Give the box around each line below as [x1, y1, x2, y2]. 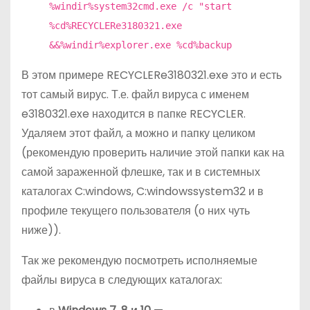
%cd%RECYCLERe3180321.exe [49, 19, 182, 31]
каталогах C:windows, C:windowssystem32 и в [21, 183, 264, 199]
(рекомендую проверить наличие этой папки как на [21, 144, 284, 161]
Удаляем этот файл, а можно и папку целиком [21, 125, 255, 141]
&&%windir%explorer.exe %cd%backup [49, 39, 232, 51]
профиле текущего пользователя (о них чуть [21, 202, 250, 219]
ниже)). [21, 221, 61, 238]
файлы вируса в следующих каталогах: [21, 271, 222, 288]
